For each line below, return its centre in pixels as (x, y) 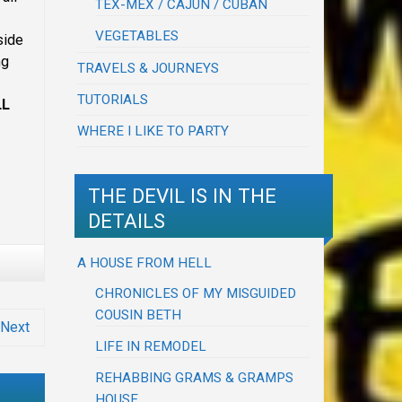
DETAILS (127, 220)
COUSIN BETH (139, 315)
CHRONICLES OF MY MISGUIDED (196, 293)
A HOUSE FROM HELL (145, 262)
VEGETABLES (137, 36)
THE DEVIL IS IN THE (182, 195)
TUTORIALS (113, 100)
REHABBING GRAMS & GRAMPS (195, 377)
